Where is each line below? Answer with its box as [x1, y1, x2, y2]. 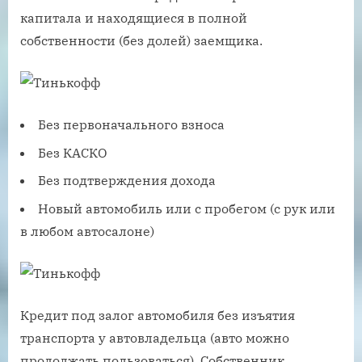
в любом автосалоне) [20, 222, 154, 239]
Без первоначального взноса [38, 116, 225, 133]
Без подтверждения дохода [38, 172, 216, 189]
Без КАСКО [38, 144, 107, 161]
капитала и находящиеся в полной [20, 10, 247, 27]
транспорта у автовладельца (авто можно [20, 329, 289, 346]
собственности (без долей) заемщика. [20, 32, 263, 49]
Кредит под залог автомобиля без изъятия [20, 306, 295, 323]
